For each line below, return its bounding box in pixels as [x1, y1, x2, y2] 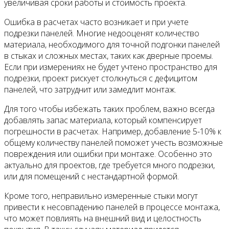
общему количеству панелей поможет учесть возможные [4, 137, 223, 148]
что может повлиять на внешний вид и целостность [4, 213, 201, 224]
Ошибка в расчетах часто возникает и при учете [4, 16, 189, 28]
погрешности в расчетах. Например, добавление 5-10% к [4, 126, 221, 137]
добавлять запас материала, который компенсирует [4, 114, 202, 126]
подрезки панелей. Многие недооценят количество [4, 28, 199, 39]
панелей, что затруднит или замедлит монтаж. [4, 84, 176, 95]
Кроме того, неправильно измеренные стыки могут [4, 190, 198, 201]
